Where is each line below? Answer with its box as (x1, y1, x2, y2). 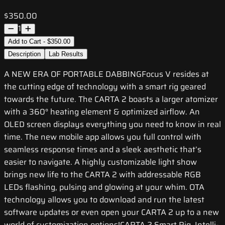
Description (8, 50, 41, 58)
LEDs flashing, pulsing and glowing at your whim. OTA (4, 181, 204, 194)
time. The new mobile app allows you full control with (4, 131, 201, 144)
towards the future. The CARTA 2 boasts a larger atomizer (4, 93, 218, 106)
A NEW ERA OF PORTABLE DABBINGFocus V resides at (4, 68, 209, 81)
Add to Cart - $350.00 (8, 38, 70, 46)
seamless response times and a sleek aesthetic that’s (4, 143, 201, 156)
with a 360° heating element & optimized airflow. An (4, 105, 200, 119)
